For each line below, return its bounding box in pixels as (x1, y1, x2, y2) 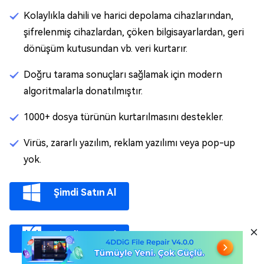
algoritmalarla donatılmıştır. (24, 85, 143, 97)
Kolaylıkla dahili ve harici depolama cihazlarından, (24, 10, 233, 22)
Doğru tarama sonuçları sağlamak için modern (24, 69, 222, 81)
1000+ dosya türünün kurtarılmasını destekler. (24, 111, 223, 123)
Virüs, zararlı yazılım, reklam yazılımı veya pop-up (24, 137, 235, 149)
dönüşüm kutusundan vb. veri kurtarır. (24, 43, 187, 55)
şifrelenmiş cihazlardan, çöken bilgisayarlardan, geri (24, 27, 244, 38)
